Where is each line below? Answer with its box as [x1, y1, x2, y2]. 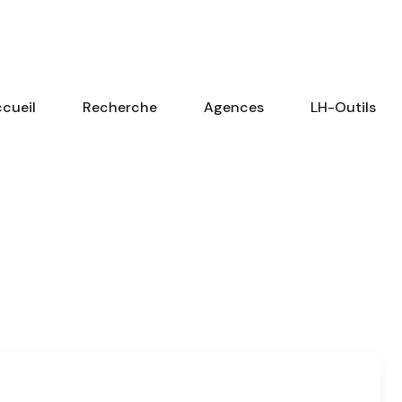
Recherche [83, 98, 157, 117]
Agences [204, 98, 264, 117]
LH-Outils [310, 98, 376, 117]
